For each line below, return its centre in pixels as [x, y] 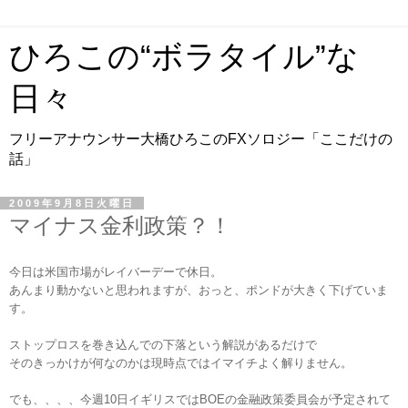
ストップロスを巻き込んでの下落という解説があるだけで [163, 344]
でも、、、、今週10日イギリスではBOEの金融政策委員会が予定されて [200, 399]
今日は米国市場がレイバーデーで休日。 [116, 271]
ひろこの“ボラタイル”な [184, 56]
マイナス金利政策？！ [120, 225]
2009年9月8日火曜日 [72, 203]
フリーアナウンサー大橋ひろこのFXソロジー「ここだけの [201, 139]
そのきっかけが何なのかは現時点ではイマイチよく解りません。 [181, 362]
